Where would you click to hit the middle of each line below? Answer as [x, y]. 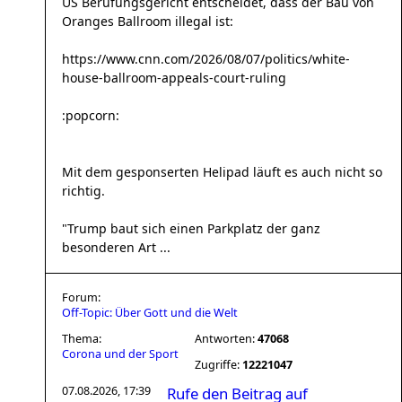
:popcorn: [91, 115]
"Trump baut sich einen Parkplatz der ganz [191, 228]
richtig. [83, 191]
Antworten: [226, 339]
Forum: [81, 297]
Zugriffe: [218, 365]
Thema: [82, 339]
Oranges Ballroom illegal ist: [148, 21]
